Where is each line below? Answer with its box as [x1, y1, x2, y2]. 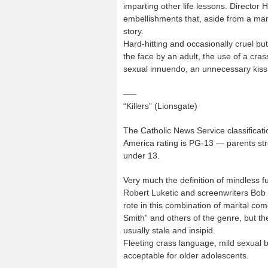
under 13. [123, 151, 160, 160]
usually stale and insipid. [123, 226, 215, 235]
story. [123, 26, 144, 36]
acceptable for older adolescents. [123, 251, 249, 260]
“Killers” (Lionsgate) [123, 101, 197, 111]
